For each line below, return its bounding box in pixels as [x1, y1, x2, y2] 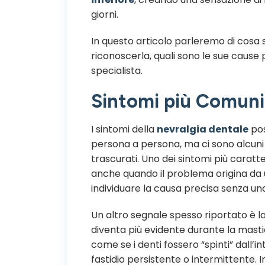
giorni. [91, 7, 118, 21]
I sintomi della [91, 122, 157, 136]
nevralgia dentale [157, 122, 248, 136]
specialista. [91, 63, 143, 77]
